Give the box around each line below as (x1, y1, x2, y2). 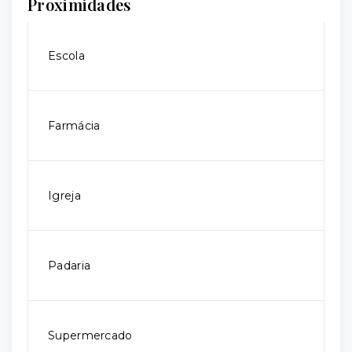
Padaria (48, 258, 91, 273)
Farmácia (48, 119, 101, 133)
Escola (48, 49, 85, 63)
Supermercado (48, 328, 133, 343)
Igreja (48, 189, 81, 203)
